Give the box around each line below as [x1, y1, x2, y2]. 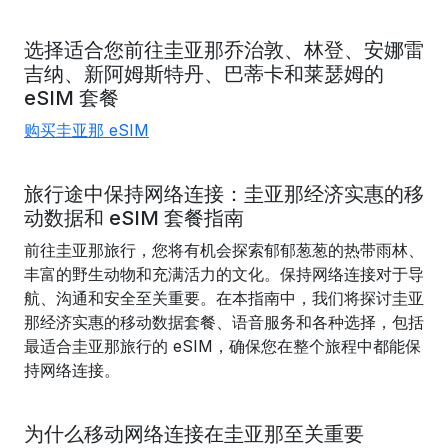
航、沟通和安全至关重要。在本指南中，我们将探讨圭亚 [24, 288, 424, 308]
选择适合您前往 [24, 38, 164, 62]
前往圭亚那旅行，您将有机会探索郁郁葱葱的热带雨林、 [24, 240, 424, 260]
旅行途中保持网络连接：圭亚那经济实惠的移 [24, 182, 424, 206]
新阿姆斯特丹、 [84, 62, 224, 86]
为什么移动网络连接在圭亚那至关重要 [24, 422, 364, 446]
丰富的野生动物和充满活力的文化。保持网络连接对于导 [24, 264, 424, 284]
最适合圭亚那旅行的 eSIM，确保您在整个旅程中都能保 [24, 336, 421, 356]
